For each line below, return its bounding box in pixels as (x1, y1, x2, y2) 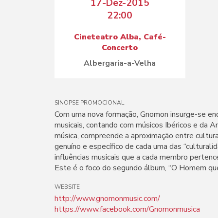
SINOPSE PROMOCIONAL (54, 99, 124, 107)
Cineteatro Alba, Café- (73, 32, 166, 42)
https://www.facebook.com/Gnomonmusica (54, 204, 200, 215)
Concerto (102, 42, 138, 53)
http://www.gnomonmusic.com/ (54, 193, 160, 204)
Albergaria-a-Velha (84, 58, 156, 69)
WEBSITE (54, 183, 80, 191)
